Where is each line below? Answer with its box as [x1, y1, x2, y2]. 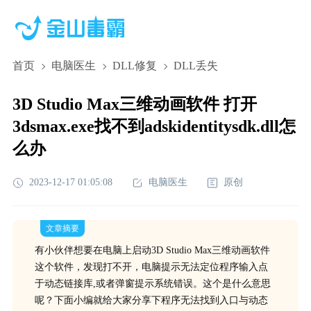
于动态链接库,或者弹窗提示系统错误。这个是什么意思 [34, 278, 271, 289]
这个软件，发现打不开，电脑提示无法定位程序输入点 [34, 262, 268, 272]
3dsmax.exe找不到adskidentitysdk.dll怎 [12, 117, 296, 135]
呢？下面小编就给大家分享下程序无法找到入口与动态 [34, 295, 268, 305]
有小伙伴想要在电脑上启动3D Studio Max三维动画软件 [34, 245, 270, 255]
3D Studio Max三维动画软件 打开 [12, 95, 257, 113]
